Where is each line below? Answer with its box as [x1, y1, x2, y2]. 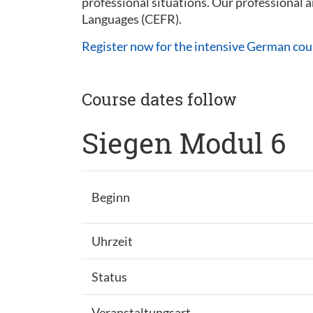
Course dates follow [82, 88, 237, 110]
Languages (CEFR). [82, 11, 182, 27]
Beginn [91, 189, 130, 205]
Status [91, 269, 127, 284]
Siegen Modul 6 [82, 124, 286, 161]
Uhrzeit [91, 233, 133, 249]
